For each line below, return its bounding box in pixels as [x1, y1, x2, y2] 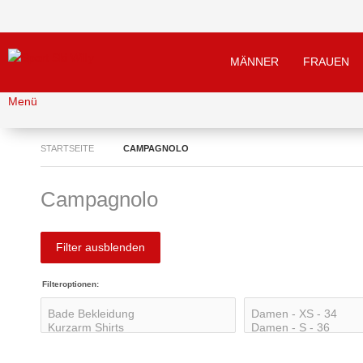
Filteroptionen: [42, 280, 99, 288]
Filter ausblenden [56, 241, 145, 254]
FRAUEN [303, 55, 349, 68]
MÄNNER [230, 55, 279, 68]
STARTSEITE [41, 143, 94, 153]
